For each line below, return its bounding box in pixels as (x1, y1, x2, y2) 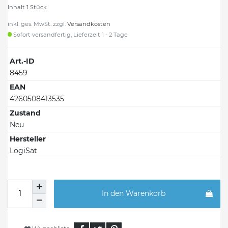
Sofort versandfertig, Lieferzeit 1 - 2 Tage (12, 31, 128, 38)
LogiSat (10, 146, 37, 155)
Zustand (10, 108, 41, 118)
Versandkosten (67, 20, 110, 27)
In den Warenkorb (102, 189, 165, 198)
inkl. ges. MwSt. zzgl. (8, 20, 67, 27)
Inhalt (8, 3, 26, 11)
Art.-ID (10, 56, 35, 66)
